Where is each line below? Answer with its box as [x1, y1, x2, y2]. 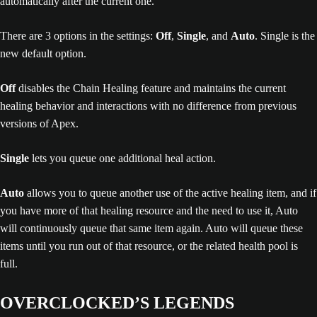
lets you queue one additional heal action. [29, 151, 219, 164]
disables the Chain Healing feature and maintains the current [16, 81, 286, 94]
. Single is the [255, 29, 315, 42]
